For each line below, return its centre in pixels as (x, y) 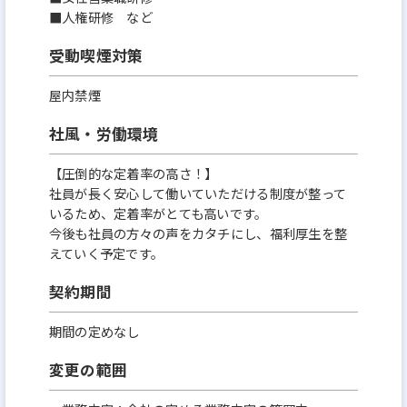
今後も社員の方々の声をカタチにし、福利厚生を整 (198, 233)
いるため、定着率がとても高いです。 (158, 213)
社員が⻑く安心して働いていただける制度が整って (198, 193)
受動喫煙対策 (96, 55)
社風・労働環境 (104, 133)
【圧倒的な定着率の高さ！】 (133, 173)
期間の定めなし (94, 331)
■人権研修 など (101, 16)
